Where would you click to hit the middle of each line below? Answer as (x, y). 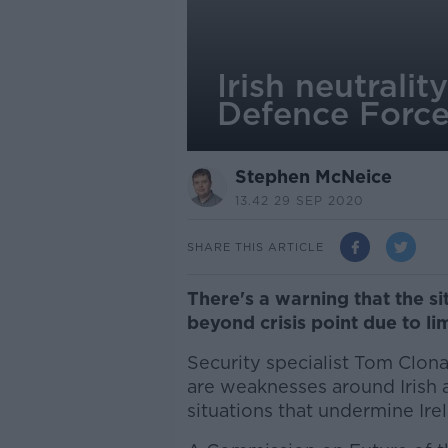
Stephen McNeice (313, 176)
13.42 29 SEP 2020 (299, 200)
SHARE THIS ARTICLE (255, 246)
